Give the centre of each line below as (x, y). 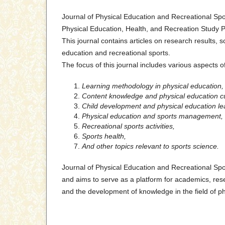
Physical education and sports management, (152, 116)
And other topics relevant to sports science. (150, 146)
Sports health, (104, 136)
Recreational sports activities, (128, 126)
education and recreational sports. (116, 53)
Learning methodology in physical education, (153, 86)
